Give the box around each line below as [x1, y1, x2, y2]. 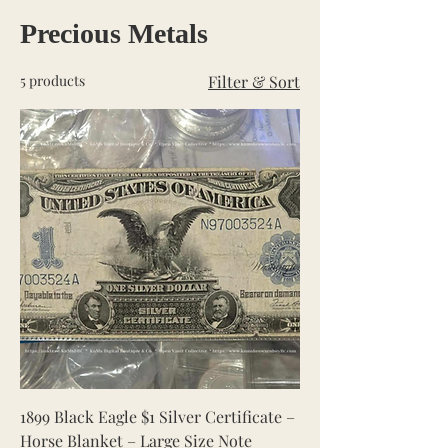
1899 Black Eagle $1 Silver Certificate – [20, 406, 295, 428]
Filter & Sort [208, 71, 300, 93]
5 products [20, 71, 85, 91]
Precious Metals [20, 18, 208, 50]
